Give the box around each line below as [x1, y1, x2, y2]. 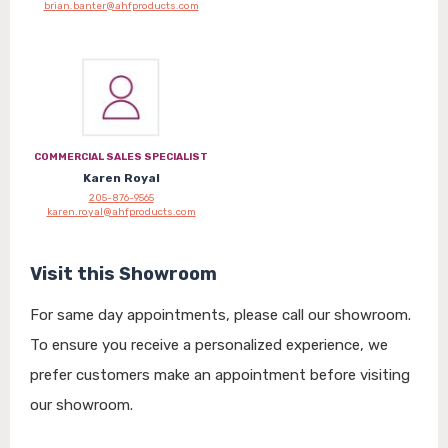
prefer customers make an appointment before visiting [30, 365, 410, 384]
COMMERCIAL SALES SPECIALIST [34, 150, 208, 163]
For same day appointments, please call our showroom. [30, 305, 411, 324]
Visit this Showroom [30, 262, 217, 285]
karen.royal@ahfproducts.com [46, 205, 196, 218]
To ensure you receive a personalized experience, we [30, 335, 388, 354]
